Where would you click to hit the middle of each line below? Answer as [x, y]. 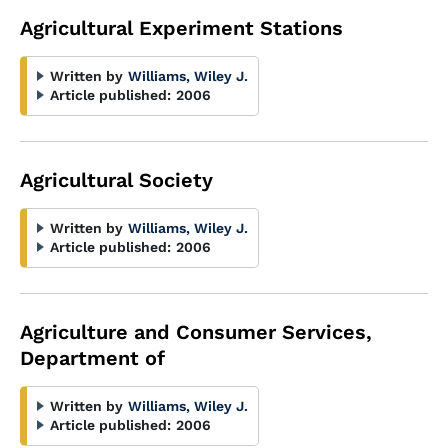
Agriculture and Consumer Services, [196, 332]
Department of [92, 358]
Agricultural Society [116, 180]
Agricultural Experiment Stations [181, 28]
